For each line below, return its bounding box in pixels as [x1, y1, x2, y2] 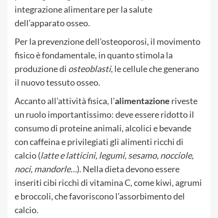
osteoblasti [68, 63, 111, 74]
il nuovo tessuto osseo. [15, 76, 100, 88]
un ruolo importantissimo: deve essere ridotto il [15, 109, 194, 120]
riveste [170, 95, 198, 106]
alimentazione [115, 95, 170, 106]
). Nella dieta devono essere [77, 163, 180, 174]
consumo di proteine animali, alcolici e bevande [15, 122, 191, 133]
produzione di [15, 63, 68, 74]
